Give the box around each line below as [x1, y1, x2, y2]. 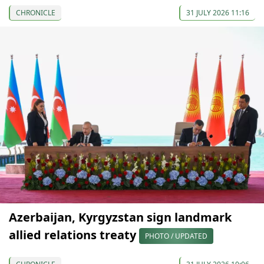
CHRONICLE [16, 8, 55, 18]
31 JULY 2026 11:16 [186, 8, 249, 18]
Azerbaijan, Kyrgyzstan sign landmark [9, 209, 232, 226]
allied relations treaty [9, 227, 139, 243]
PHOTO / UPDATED [145, 231, 207, 242]
